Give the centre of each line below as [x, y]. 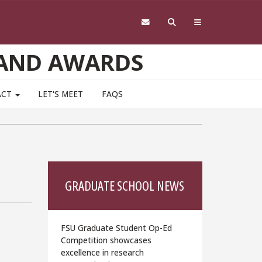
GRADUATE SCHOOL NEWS [125, 186]
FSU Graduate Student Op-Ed [117, 227]
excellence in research [103, 252]
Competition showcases [106, 240]
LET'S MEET [61, 94]
